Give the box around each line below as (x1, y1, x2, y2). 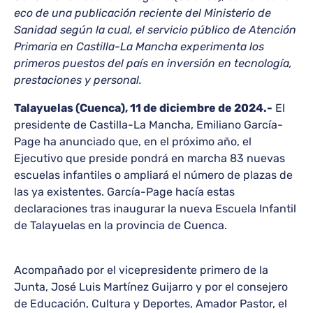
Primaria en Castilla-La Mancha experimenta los (14, 40, 264, 53)
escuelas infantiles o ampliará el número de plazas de (14, 168, 293, 182)
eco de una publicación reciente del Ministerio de (14, 6, 271, 20)
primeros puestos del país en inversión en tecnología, (14, 57, 292, 70)
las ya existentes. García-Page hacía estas (14, 185, 235, 198)
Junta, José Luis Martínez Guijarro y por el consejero (14, 280, 288, 293)
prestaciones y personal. (14, 73, 142, 87)
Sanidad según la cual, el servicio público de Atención (14, 23, 296, 36)
